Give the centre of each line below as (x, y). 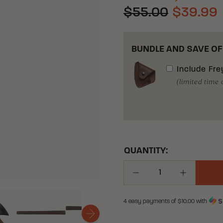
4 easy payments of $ (153, 202)
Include (193, 70)
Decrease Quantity (168, 178)
